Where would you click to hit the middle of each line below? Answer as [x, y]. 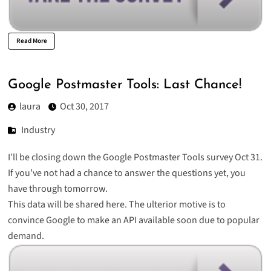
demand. [26, 236]
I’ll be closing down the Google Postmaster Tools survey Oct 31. [135, 158]
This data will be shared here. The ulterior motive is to [116, 205]
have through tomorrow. [57, 189]
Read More [31, 41]
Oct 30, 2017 [84, 107]
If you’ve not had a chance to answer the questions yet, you [126, 173]
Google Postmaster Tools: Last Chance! [124, 85]
